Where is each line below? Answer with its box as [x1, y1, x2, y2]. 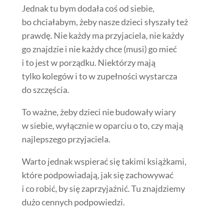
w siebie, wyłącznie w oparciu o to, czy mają [21, 120, 183, 131]
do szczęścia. [21, 84, 69, 95]
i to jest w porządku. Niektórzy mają [21, 57, 155, 68]
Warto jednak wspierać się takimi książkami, [21, 155, 186, 167]
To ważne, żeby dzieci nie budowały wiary [21, 106, 176, 117]
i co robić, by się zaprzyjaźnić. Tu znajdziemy [21, 183, 185, 194]
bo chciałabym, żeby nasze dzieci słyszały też [21, 16, 188, 27]
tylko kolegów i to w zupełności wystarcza [21, 70, 177, 81]
